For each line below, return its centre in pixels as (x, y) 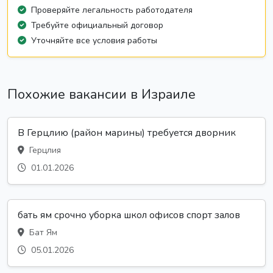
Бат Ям (42, 232)
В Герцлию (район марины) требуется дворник (127, 133)
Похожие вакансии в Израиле (101, 94)
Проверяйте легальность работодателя (112, 10)
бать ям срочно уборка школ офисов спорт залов (129, 215)
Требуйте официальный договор (97, 25)
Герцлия (44, 150)
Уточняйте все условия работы (94, 40)
